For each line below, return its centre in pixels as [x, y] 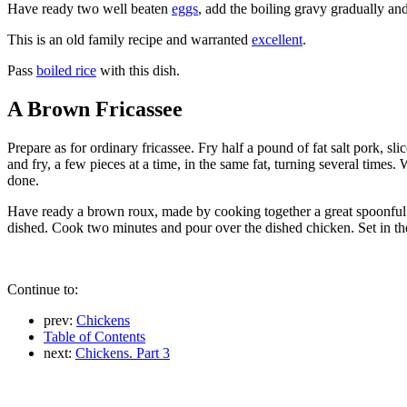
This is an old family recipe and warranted [129, 40]
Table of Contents [94, 336]
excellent [277, 40]
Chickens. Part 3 [123, 352]
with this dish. [138, 71]
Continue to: [43, 289]
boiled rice [66, 71]
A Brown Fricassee [95, 109]
